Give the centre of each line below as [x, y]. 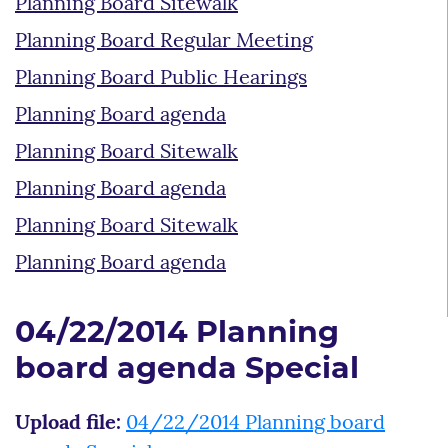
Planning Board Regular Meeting [164, 41]
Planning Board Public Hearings [161, 78]
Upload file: [68, 423]
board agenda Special [187, 370]
